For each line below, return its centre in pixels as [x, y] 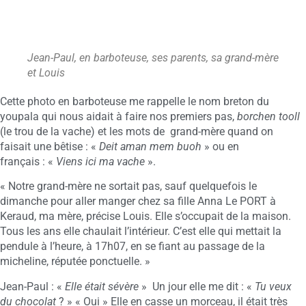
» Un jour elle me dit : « [197, 286]
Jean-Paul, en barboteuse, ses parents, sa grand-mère [153, 58]
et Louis [46, 73]
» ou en [220, 147]
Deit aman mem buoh [150, 147]
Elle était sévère [102, 286]
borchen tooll [268, 117]
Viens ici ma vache [100, 162]
